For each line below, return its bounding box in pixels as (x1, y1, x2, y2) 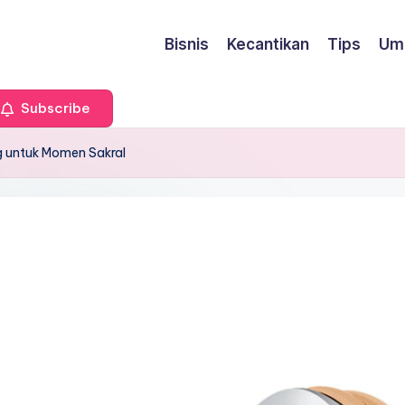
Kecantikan (227, 34, 309, 53)
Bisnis (165, 34, 209, 53)
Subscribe (17, 99, 90, 118)
